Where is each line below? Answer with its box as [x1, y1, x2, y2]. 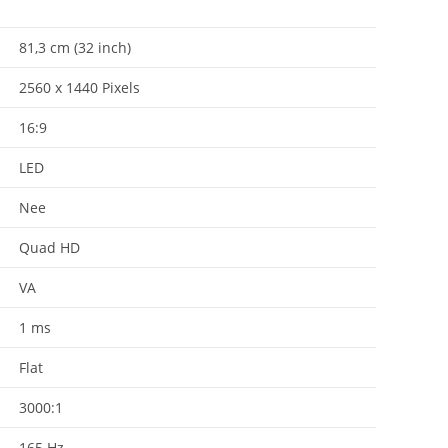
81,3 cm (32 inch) [19, 37, 131, 57]
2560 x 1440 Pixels [19, 77, 140, 97]
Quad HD [19, 237, 80, 257]
